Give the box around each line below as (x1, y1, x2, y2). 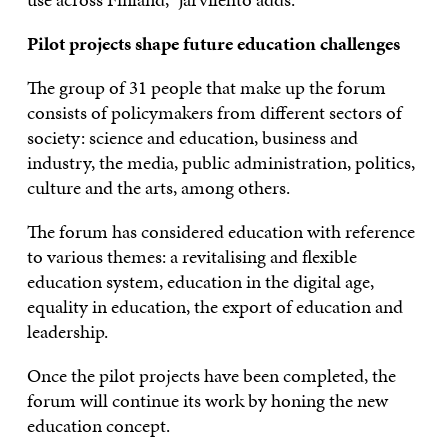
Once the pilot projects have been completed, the (26, 361, 396, 389)
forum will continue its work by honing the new (26, 386, 388, 414)
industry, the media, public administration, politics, (26, 148, 415, 176)
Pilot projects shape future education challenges (26, 29, 400, 57)
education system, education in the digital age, (26, 267, 374, 295)
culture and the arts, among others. (26, 173, 298, 201)
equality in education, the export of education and (26, 292, 403, 320)
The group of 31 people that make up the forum (26, 73, 386, 101)
